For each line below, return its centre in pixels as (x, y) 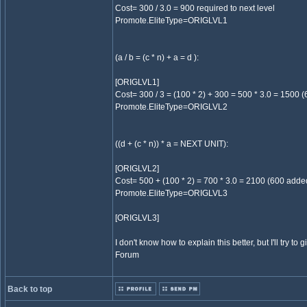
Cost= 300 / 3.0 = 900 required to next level (195, 8)
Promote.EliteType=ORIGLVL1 (171, 21)
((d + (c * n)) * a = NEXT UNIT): (172, 144)
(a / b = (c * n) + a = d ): (157, 58)
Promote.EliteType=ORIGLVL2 (171, 107)
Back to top (30, 289)
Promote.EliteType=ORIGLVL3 (171, 193)
